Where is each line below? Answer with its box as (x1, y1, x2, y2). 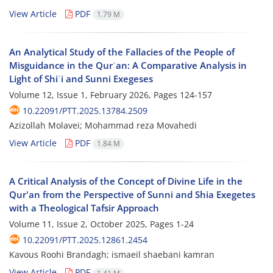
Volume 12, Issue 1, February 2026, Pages (9, 89, 180, 101)
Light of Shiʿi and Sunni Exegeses (9, 73, 153, 85)
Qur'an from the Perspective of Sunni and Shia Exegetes (9, 188, 255, 201)
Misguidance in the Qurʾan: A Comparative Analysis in (9, 59, 247, 71)
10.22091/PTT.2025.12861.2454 (23, 234, 147, 246)
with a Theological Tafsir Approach (9, 202, 159, 214)
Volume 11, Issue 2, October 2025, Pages (9, 218, 176, 230)
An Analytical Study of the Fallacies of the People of (9, 46, 235, 58)
